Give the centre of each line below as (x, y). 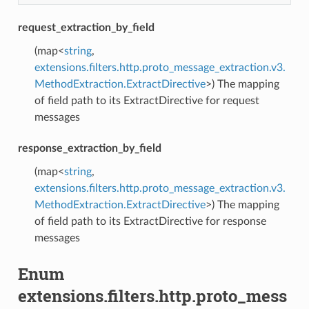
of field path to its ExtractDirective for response (150, 221)
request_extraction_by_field (86, 27)
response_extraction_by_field (89, 148)
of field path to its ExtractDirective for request (147, 100)
